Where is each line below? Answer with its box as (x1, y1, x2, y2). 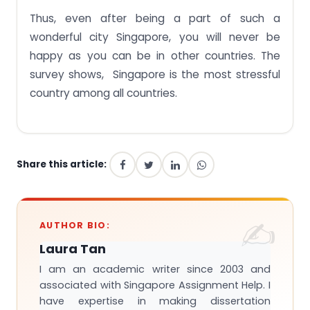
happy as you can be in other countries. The (30, 48, 280, 64)
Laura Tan (39, 240, 106, 258)
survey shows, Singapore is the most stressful (30, 67, 280, 82)
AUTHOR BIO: (39, 219, 110, 232)
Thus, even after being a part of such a (30, 11, 280, 26)
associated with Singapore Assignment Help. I (39, 278, 271, 293)
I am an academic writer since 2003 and (39, 262, 271, 277)
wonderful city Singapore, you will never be (30, 30, 280, 45)
